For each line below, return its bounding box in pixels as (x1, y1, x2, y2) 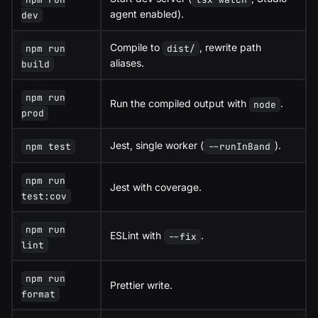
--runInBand (208, 141, 271, 153)
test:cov (21, 190, 67, 202)
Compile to (110, 41, 163, 54)
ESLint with (110, 229, 164, 242)
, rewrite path (199, 41, 262, 54)
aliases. (110, 57, 144, 70)
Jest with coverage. (110, 181, 202, 194)
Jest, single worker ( (110, 139, 204, 152)
